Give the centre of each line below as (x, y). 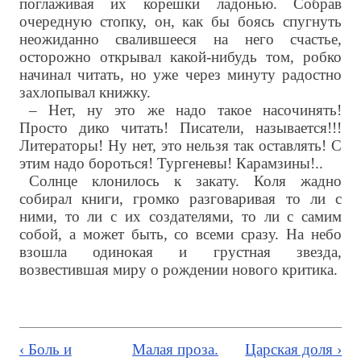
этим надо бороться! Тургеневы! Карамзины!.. (171, 164)
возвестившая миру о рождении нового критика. (178, 270)
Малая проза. (175, 350)
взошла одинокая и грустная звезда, (180, 252)
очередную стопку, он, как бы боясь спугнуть (180, 22)
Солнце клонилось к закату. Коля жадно (185, 181)
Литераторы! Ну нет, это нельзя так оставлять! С (180, 146)
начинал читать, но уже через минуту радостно (180, 75)
